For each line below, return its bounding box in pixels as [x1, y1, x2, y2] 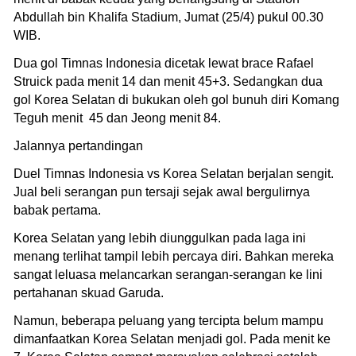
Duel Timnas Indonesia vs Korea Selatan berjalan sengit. [14, 166, 334, 180]
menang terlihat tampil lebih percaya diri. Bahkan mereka [14, 249, 334, 263]
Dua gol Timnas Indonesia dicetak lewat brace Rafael [14, 56, 314, 70]
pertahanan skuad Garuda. [14, 285, 164, 300]
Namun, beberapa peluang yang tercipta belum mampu [14, 313, 323, 327]
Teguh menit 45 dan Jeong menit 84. [14, 110, 221, 125]
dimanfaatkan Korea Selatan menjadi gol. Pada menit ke [14, 331, 331, 346]
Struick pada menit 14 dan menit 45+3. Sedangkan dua [14, 74, 323, 88]
